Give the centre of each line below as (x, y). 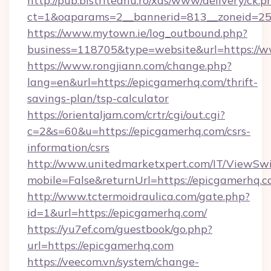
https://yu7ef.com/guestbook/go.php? (120, 229)
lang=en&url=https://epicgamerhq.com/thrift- (142, 82)
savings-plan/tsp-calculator (98, 98)
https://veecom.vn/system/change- (113, 262)
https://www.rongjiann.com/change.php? (129, 66)
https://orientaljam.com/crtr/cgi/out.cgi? (126, 115)
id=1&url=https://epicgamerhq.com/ (117, 213)
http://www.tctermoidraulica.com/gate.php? (139, 196)
